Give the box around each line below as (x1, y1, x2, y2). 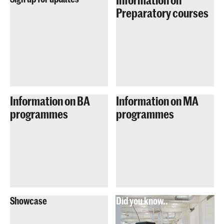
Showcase (10, 195, 47, 207)
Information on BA (10, 93, 90, 108)
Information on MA (116, 93, 198, 108)
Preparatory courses (116, 5, 208, 20)
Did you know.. (116, 195, 168, 207)
